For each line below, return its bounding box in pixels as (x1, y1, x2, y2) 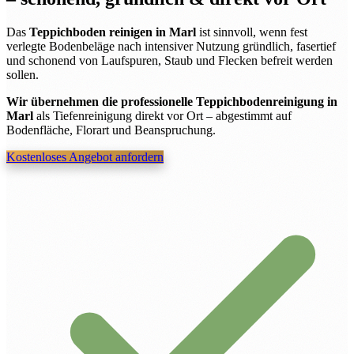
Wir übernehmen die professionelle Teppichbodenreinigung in (6, 94, 337, 108)
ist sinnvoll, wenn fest (196, 24, 307, 39)
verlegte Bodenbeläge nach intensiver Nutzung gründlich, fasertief (6, 39, 336, 53)
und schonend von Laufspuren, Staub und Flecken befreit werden (6, 53, 333, 67)
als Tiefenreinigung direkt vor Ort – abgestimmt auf (33, 108, 292, 122)
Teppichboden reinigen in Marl (29, 24, 196, 39)
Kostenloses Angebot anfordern (6, 149, 164, 164)
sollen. (6, 67, 39, 81)
